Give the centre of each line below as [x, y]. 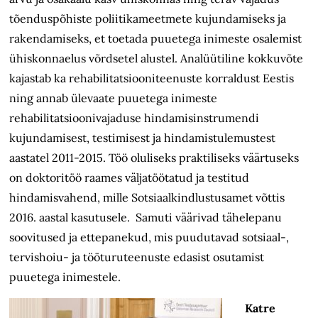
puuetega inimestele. [65, 277]
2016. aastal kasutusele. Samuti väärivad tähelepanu [146, 218]
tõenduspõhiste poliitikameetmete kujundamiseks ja [148, 19]
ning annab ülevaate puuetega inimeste [114, 98]
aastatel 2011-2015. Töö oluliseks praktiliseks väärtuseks [154, 158]
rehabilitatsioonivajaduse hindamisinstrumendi [135, 118]
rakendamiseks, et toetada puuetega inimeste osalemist [156, 39]
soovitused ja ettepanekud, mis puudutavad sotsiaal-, [149, 237]
